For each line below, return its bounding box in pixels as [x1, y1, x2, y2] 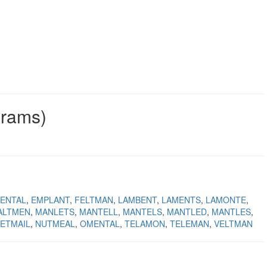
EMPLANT [31, 194, 70, 206]
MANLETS [35, 206, 74, 218]
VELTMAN [214, 218, 253, 229]
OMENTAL [80, 218, 120, 229]
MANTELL [79, 206, 118, 218]
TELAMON [125, 218, 165, 229]
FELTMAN [74, 194, 113, 206]
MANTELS [123, 206, 162, 218]
